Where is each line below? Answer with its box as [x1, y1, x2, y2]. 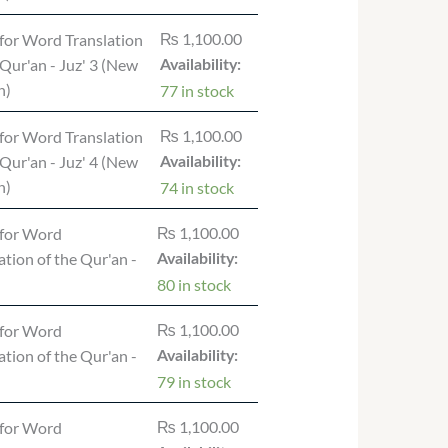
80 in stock [156, 275, 231, 295]
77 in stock [159, 81, 234, 101]
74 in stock [159, 178, 234, 198]
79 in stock [156, 372, 231, 392]
